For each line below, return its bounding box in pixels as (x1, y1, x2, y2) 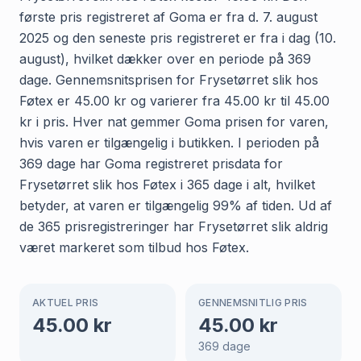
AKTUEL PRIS (32, 296, 99, 309)
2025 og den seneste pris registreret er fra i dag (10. (19, 29, 336, 46)
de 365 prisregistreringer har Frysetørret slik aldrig (19, 218, 328, 234)
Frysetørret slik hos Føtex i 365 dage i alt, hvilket (19, 176, 315, 193)
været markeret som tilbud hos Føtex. (19, 239, 249, 255)
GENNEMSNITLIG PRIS (198, 296, 308, 309)
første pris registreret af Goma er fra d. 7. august (19, 8, 317, 25)
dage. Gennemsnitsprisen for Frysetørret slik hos (19, 71, 318, 88)
